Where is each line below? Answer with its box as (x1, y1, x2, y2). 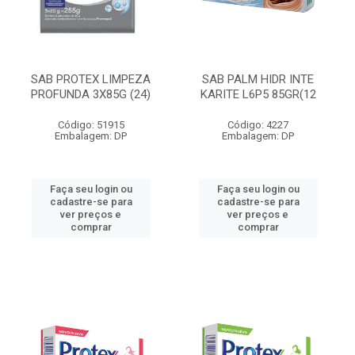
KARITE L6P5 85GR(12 (200, 87, 316, 101)
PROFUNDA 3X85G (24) (31, 87, 151, 101)
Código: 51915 (57, 119, 124, 131)
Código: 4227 (227, 119, 288, 131)
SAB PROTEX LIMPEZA (31, 72, 151, 86)
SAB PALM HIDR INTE (202, 72, 314, 86)
